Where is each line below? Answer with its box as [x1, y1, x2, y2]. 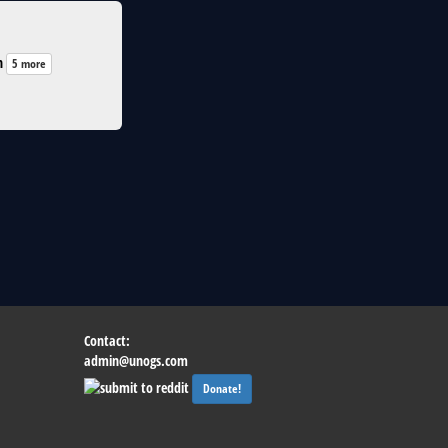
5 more [12, 55, 46, 73]
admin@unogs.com [83, 351, 188, 370]
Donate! [202, 380, 241, 397]
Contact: [83, 331, 130, 350]
